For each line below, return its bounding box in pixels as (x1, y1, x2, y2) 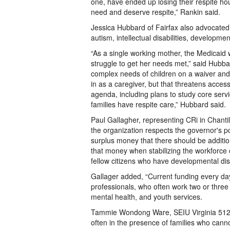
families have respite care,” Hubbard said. (91, 99, 226, 109)
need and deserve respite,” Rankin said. (91, 7, 222, 17)
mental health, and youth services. (91, 191, 202, 202)
